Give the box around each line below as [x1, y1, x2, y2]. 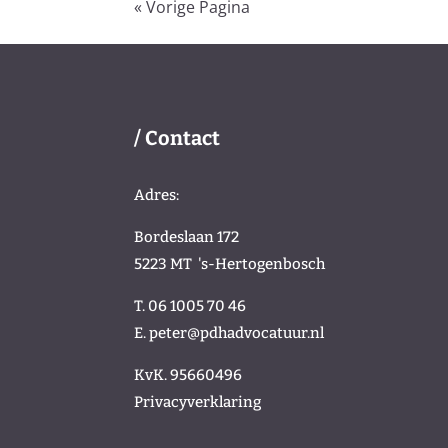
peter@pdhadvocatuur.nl [149, 323, 325, 342]
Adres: [134, 185, 180, 204]
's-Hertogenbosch [198, 254, 326, 273]
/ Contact [134, 125, 221, 150]
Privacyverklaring [134, 392, 262, 411]
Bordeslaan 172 [134, 227, 240, 246]
